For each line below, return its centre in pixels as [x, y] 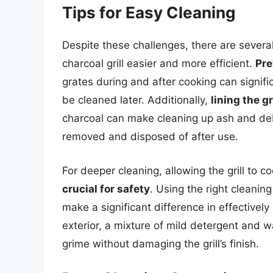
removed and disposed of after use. [150, 137]
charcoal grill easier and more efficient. [159, 64]
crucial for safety [106, 189]
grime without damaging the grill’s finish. [161, 243]
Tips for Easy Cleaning [149, 13]
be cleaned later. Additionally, [136, 100]
